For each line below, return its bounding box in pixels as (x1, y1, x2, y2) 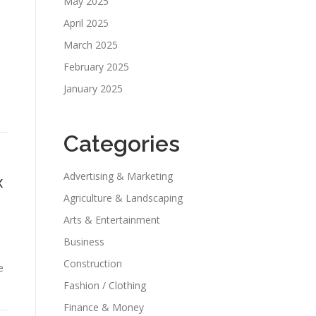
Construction (63, 257, 122, 270)
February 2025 (63, 60, 129, 73)
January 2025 (63, 82, 123, 95)
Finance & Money (63, 300, 144, 314)
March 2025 (63, 38, 118, 51)
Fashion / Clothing (63, 279, 146, 292)
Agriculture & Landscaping (63, 191, 183, 205)
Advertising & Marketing (63, 169, 173, 183)
